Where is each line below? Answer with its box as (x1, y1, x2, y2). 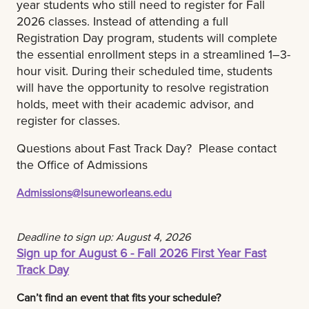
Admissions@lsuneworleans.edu (17, 185, 172, 201)
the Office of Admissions (17, 156, 148, 174)
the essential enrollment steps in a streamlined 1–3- (17, 46, 290, 63)
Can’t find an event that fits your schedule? (17, 290, 221, 306)
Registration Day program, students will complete (17, 29, 277, 47)
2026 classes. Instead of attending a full (17, 12, 228, 30)
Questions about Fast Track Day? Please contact (17, 139, 277, 157)
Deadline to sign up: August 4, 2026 (17, 229, 191, 245)
